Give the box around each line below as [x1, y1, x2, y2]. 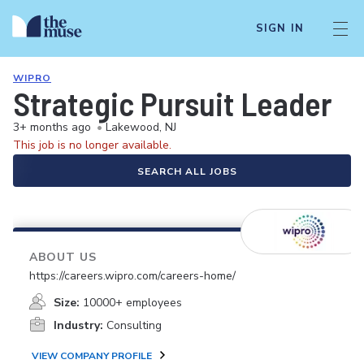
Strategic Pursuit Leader [13, 84, 332, 123]
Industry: [54, 318, 103, 333]
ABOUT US [29, 249, 97, 265]
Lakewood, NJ [106, 119, 176, 135]
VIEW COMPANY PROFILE [32, 349, 152, 362]
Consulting [106, 318, 162, 333]
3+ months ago [13, 119, 91, 135]
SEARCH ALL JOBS [136, 165, 237, 178]
